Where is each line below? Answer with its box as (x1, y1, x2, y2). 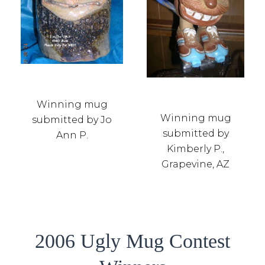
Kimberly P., (167, 143, 224, 154)
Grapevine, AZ (161, 158, 230, 170)
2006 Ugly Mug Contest (35, 230, 230, 252)
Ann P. (56, 129, 88, 141)
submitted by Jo (32, 114, 112, 125)
